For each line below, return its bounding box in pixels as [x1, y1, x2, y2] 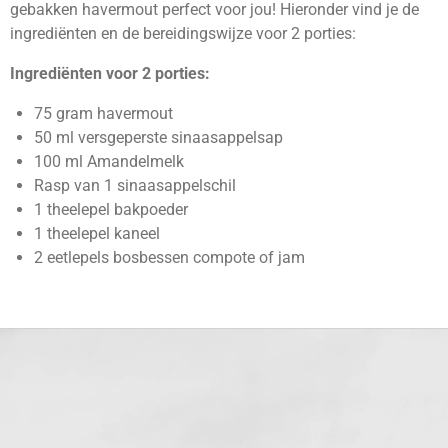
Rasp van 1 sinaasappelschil [34, 176, 236, 196]
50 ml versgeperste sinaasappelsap [34, 128, 283, 148]
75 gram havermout [34, 104, 173, 124]
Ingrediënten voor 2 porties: [10, 64, 210, 84]
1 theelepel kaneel [34, 224, 160, 244]
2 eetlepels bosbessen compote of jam [34, 248, 305, 268]
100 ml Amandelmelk [34, 152, 184, 172]
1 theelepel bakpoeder [34, 200, 188, 220]
